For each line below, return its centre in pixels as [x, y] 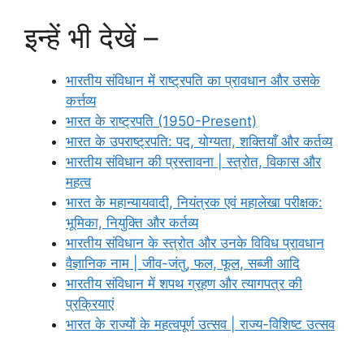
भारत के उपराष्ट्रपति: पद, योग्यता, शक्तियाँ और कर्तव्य [199, 141]
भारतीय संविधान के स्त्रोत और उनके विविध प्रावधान [195, 243]
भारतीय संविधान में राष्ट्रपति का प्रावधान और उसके [193, 80]
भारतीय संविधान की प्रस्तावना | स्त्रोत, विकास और [193, 161]
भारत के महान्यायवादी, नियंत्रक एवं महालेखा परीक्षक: [194, 202]
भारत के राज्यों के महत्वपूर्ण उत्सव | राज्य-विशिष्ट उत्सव [200, 324]
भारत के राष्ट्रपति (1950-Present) [161, 121]
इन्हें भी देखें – [91, 37]
